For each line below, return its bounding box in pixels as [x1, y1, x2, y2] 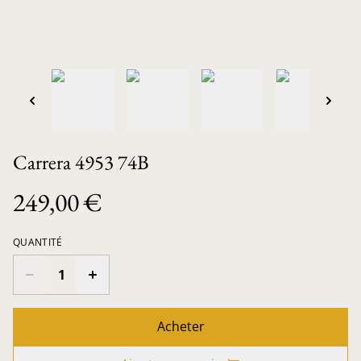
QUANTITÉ [13, 234, 63, 249]
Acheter [156, 317, 205, 335]
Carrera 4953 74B [13, 148, 149, 175]
